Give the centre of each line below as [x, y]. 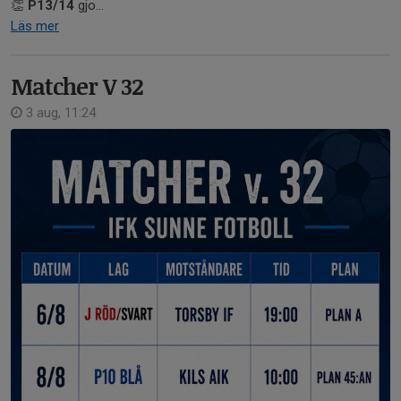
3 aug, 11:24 [59, 113]
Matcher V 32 [77, 86]
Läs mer [35, 26]
